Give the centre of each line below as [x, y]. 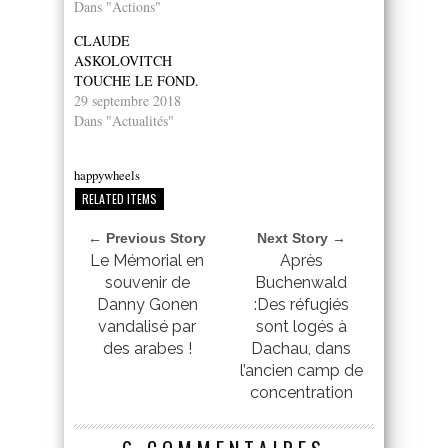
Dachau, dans [301, 348]
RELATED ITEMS [119, 198]
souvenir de [147, 282]
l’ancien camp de [301, 370]
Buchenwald [301, 282]
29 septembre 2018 [127, 100]
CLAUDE [102, 40]
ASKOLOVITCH [123, 60]
